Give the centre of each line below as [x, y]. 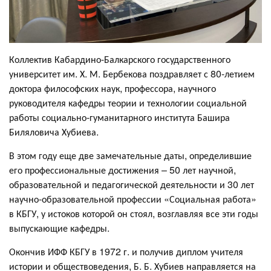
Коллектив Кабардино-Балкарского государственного [120, 59]
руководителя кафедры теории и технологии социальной [128, 103]
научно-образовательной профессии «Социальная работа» [133, 199]
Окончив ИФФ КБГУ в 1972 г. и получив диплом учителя [126, 251]
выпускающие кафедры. [59, 228]
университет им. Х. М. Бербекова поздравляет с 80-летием [132, 73]
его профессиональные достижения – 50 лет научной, [122, 170]
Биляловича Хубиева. [54, 132]
